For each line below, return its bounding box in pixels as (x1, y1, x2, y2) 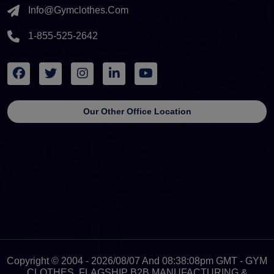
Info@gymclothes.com (28, 5, 128, 16)
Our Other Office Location (83, 106, 191, 117)
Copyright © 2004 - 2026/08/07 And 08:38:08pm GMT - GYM (7, 256, 267, 267)
